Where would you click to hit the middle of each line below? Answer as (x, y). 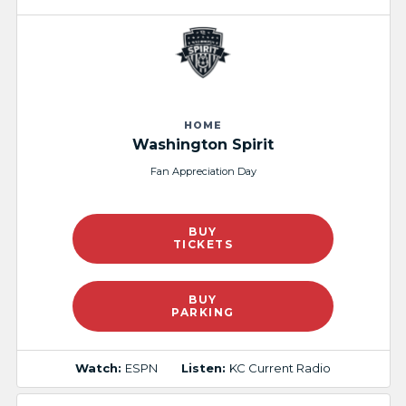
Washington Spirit (203, 145)
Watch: (100, 368)
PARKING (203, 312)
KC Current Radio (280, 368)
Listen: (205, 368)
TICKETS (203, 245)
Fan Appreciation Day (203, 171)
